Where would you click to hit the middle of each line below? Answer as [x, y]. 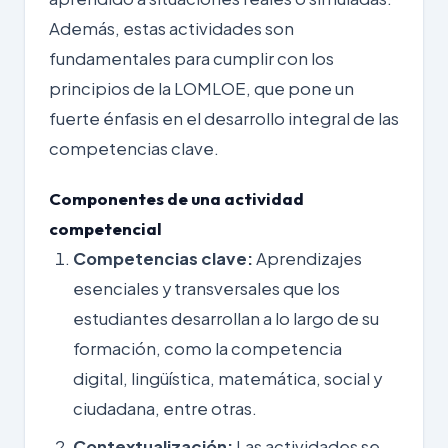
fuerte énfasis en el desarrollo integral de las [224, 118]
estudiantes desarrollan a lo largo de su [226, 318]
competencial [105, 228]
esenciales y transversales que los [206, 288]
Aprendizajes [307, 258]
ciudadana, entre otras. [165, 408]
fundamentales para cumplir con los [191, 58]
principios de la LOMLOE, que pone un [201, 88]
